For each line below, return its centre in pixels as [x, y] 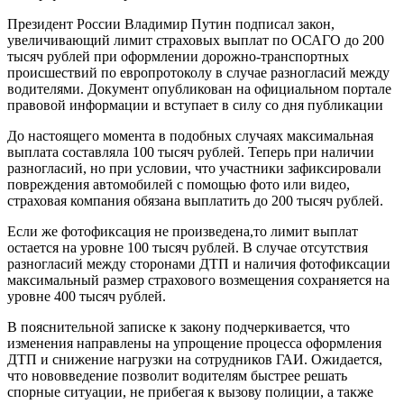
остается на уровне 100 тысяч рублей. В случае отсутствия [188, 247]
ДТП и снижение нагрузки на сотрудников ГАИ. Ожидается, [195, 359]
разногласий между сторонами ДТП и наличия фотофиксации [199, 263]
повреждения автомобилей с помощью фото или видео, [179, 184]
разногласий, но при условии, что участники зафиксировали [194, 168]
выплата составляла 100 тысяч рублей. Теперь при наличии [191, 151]
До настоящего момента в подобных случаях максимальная [190, 135]
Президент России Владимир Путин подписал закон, [171, 23]
